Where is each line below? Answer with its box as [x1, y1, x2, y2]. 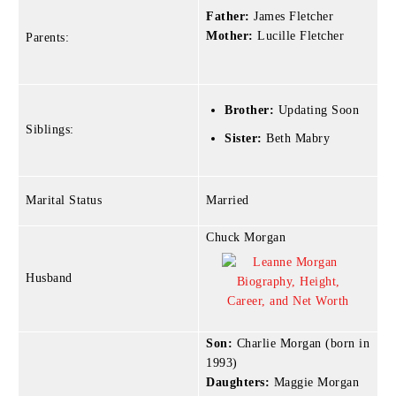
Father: [206, 9, 250, 23]
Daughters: [206, 375, 270, 389]
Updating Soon [274, 103, 359, 117]
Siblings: [26, 122, 74, 136]
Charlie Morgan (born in [232, 336, 369, 350]
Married [206, 193, 249, 207]
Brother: [225, 103, 274, 117]
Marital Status [26, 193, 102, 207]
